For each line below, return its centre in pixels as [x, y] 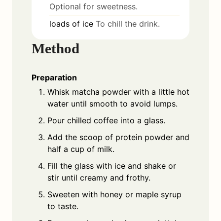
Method [55, 48]
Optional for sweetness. [93, 6]
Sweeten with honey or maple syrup [114, 194]
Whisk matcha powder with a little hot [118, 92]
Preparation [54, 77]
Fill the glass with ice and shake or [112, 166]
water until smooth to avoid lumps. [112, 103]
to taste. [63, 206]
